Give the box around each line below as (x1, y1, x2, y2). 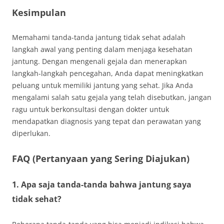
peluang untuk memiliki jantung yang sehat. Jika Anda (12, 80, 193, 90)
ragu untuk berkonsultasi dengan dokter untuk (12, 104, 169, 114)
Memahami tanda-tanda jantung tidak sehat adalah (12, 32, 185, 42)
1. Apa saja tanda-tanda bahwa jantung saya (12, 179, 191, 190)
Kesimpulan (12, 6, 66, 18)
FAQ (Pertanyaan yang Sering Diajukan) (12, 152, 189, 164)
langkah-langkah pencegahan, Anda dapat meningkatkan (12, 68, 203, 78)
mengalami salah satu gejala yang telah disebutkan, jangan (12, 92, 211, 102)
